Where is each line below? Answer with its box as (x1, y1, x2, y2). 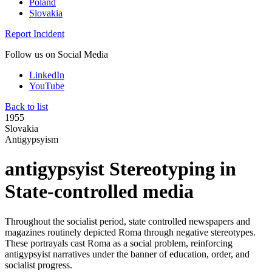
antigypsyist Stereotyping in (5, 158, 236, 180)
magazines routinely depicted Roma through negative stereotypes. (5, 226, 256, 237)
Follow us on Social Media (5, 49, 108, 59)
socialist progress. (5, 259, 72, 270)
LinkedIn (29, 69, 64, 80)
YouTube (29, 80, 64, 91)
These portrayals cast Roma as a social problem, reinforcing (5, 237, 233, 248)
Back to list (5, 101, 48, 112)
